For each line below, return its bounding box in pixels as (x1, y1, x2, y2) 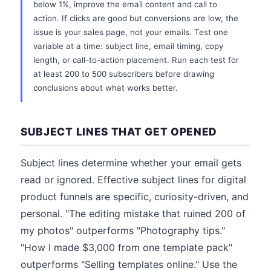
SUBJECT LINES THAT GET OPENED (21, 125, 218, 138)
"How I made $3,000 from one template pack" (21, 241, 232, 253)
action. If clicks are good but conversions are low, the (33, 13, 238, 23)
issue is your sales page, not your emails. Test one (33, 27, 228, 37)
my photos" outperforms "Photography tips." (21, 224, 225, 237)
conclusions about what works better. (33, 83, 178, 93)
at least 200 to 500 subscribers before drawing (33, 69, 214, 79)
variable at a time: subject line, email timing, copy (33, 41, 223, 51)
